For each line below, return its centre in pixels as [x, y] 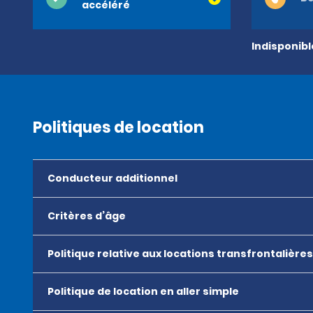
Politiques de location [118, 128]
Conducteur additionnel [112, 178]
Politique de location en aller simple [143, 291]
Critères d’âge [87, 216]
